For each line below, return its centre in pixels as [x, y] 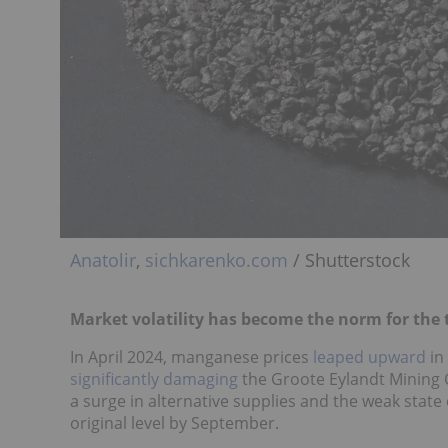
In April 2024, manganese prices [191, 357]
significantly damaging [154, 379]
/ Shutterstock [349, 260]
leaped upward [369, 357]
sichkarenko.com [216, 260]
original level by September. [174, 423]
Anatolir [103, 260]
